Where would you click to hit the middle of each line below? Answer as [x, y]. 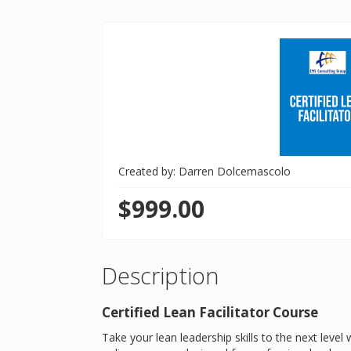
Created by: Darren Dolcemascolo [204, 171]
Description [161, 275]
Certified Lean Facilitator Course [210, 312]
